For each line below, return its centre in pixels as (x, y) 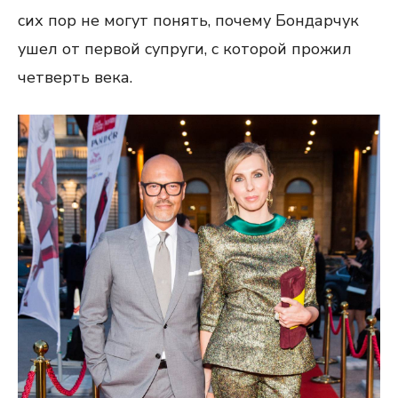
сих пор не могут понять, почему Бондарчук (188, 20)
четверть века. (75, 77)
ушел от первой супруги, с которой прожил (185, 49)
